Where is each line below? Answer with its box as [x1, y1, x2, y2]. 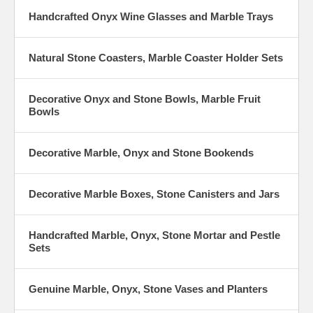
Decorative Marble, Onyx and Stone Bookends [29, 146, 254, 159]
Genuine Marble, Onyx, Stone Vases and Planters [29, 282, 268, 295]
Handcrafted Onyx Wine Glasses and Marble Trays [29, 10, 273, 22]
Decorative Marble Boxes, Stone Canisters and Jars [29, 187, 279, 200]
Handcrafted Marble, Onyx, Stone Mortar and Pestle [29, 228, 280, 241]
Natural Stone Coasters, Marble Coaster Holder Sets [29, 51, 283, 64]
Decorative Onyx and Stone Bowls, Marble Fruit [29, 92, 261, 105]
